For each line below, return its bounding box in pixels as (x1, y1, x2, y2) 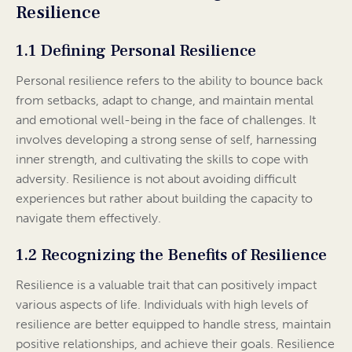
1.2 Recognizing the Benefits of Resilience (16, 244, 327, 266)
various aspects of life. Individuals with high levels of (16, 297, 308, 313)
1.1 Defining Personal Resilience (16, 40, 256, 62)
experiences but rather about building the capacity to (16, 191, 313, 207)
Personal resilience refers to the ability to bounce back (16, 73, 323, 89)
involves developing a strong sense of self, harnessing (16, 132, 317, 148)
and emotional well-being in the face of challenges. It (16, 112, 316, 128)
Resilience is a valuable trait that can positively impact (16, 277, 317, 293)
